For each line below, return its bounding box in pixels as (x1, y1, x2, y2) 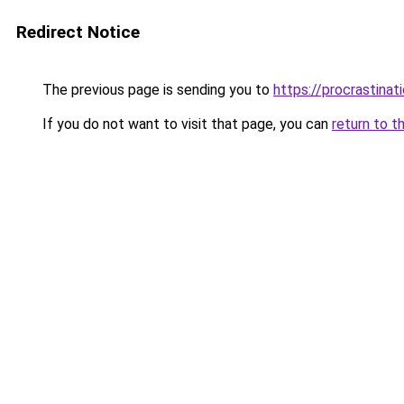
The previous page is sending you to (39, 81, 273, 98)
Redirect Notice (16, 22, 140, 42)
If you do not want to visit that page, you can (39, 115, 332, 133)
